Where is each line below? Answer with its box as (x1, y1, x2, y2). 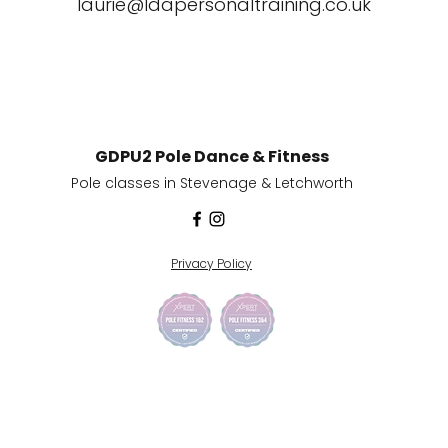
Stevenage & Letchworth (180, 173, 353, 193)
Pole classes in (71, 173, 180, 193)
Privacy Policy (171, 255, 252, 272)
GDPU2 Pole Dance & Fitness (95, 145, 329, 168)
